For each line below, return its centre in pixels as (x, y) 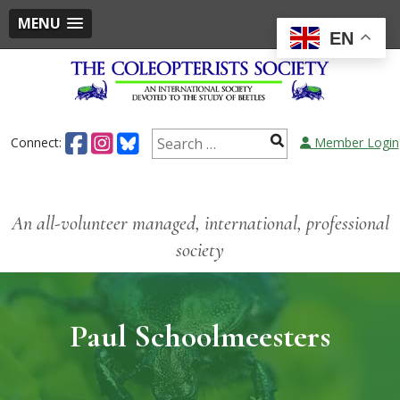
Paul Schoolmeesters (200, 336)
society (200, 250)
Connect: (37, 142)
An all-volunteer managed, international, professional (200, 223)
